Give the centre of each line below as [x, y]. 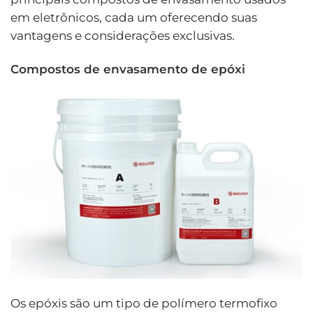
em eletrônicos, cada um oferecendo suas [134, 17]
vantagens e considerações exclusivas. [123, 35]
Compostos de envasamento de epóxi [128, 69]
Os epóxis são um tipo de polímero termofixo [144, 303]
